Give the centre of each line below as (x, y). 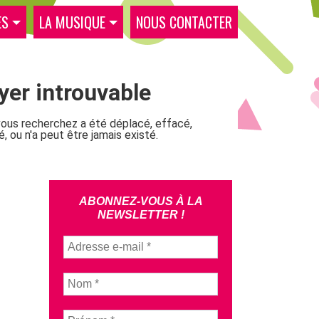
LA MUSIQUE (72, 22)
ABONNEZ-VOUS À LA (141, 201)
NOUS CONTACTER (184, 22)
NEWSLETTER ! (141, 215)
